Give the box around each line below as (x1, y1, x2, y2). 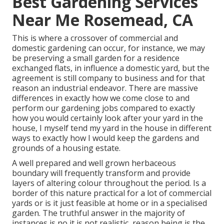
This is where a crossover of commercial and (12, 32, 178, 44)
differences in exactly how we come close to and (12, 92, 189, 104)
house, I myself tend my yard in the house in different (12, 122, 211, 134)
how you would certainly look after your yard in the (12, 112, 203, 124)
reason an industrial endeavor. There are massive (12, 82, 198, 94)
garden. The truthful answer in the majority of (12, 207, 185, 219)
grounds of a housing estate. (12, 142, 120, 154)
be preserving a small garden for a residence (12, 52, 179, 64)
